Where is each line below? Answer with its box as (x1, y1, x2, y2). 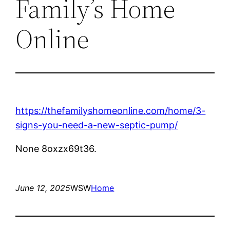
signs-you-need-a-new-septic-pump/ (15, 119, 178, 130)
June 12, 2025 (15, 182, 71, 193)
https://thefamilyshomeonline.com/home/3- (15, 105, 206, 116)
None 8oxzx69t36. (15, 143, 97, 154)
